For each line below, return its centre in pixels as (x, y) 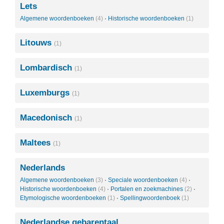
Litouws (37, 43)
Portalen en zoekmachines (147, 189)
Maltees (36, 143)
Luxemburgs (46, 93)
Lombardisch (47, 68)
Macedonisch (47, 118)
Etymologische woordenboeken (64, 198)
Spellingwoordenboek (151, 198)
